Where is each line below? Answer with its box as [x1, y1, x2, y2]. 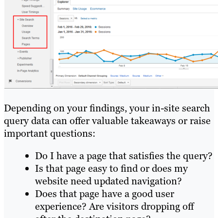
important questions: [4, 127, 95, 140]
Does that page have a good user [35, 187, 174, 200]
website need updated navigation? [35, 175, 182, 188]
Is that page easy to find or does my [35, 162, 188, 175]
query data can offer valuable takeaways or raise [4, 114, 211, 127]
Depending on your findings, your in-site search [4, 102, 210, 115]
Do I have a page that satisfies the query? [35, 149, 213, 163]
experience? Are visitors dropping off [35, 200, 194, 213]
